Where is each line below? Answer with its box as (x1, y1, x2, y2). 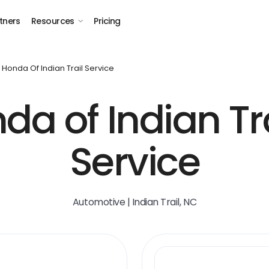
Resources (31, 15, 74, 27)
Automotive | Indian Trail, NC (72, 195, 197, 209)
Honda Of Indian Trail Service (2, 62, 114, 74)
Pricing (94, 15, 121, 27)
